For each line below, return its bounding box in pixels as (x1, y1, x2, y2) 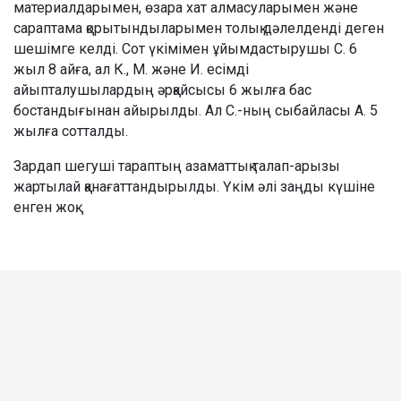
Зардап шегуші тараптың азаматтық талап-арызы (13, 157, 340, 175)
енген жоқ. (13, 198, 78, 216)
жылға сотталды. (13, 122, 128, 140)
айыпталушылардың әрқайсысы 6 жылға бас (13, 81, 311, 98)
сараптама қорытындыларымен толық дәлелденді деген (13, 19, 384, 37)
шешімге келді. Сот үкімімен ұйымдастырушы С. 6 (13, 39, 357, 57)
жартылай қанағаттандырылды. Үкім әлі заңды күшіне (13, 177, 375, 195)
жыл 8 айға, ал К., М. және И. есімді (13, 60, 249, 78)
